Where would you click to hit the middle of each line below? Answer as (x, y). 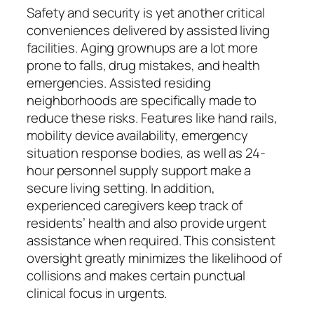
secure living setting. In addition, (121, 188)
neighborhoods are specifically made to (142, 101)
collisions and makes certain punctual (136, 276)
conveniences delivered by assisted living (148, 30)
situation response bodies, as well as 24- (146, 153)
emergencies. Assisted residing (119, 83)
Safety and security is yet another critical (146, 13)
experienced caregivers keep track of (135, 206)
